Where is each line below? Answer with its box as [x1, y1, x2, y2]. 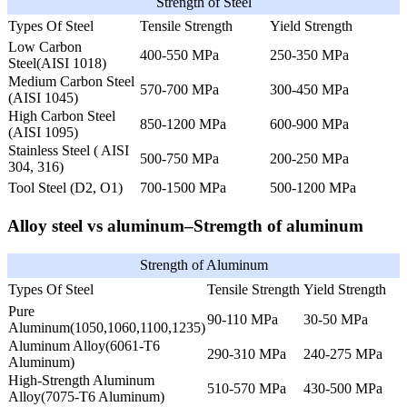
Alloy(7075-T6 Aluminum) [8, 389, 164, 405]
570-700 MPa [140, 81, 219, 97]
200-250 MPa [270, 150, 349, 166]
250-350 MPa [270, 46, 349, 63]
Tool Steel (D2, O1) [8, 179, 123, 195]
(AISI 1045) [8, 89, 78, 105]
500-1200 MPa [270, 179, 356, 195]
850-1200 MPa [140, 115, 226, 132]
